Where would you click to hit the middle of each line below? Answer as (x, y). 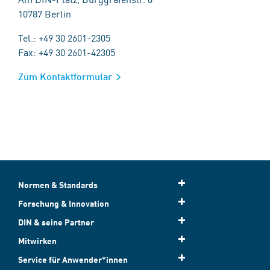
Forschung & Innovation (64, 203)
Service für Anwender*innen (73, 259)
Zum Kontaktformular (65, 76)
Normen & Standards (58, 185)
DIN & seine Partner (56, 222)
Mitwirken (37, 241)
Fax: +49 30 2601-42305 (67, 52)
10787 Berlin (45, 13)
